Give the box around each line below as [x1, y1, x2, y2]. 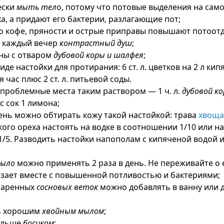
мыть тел [16, 1, 56, 12]
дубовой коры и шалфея [53, 49, 143, 60]
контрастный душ [57, 37, 132, 48]
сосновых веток [36, 181, 98, 192]
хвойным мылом [41, 205, 104, 216]
